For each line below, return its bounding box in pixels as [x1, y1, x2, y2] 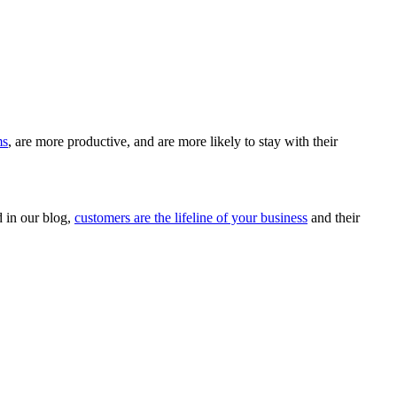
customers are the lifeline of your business [74, 210, 307, 226]
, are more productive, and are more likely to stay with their [8, 134, 338, 150]
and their [307, 210, 360, 226]
